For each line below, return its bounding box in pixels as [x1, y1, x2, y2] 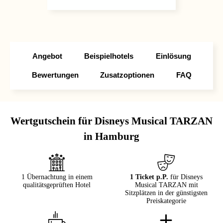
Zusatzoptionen [100, 71, 154, 79]
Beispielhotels [84, 52, 133, 60]
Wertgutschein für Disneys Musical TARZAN [10, 115, 213, 127]
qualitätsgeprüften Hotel [23, 181, 91, 189]
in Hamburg [84, 130, 139, 142]
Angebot [32, 52, 62, 60]
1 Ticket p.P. [130, 173, 168, 181]
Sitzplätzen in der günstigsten [125, 189, 208, 197]
